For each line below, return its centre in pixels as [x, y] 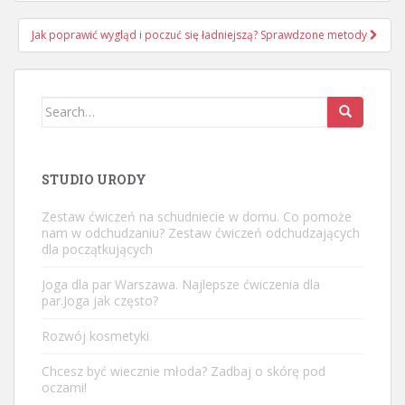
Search [63, 106]
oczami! [64, 387]
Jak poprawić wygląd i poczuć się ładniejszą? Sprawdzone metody [201, 34]
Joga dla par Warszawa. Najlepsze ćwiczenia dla [181, 284]
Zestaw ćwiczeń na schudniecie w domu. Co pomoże [197, 216]
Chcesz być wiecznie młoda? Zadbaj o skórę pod [184, 371]
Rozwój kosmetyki [95, 335]
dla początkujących [97, 249]
